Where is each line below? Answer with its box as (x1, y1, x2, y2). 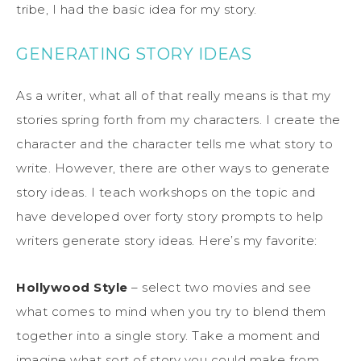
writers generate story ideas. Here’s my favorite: (16, 232, 317, 248)
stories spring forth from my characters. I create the (16, 111, 341, 127)
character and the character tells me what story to (16, 135, 333, 151)
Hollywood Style (16, 279, 128, 295)
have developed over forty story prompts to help (16, 208, 324, 224)
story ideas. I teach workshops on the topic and (16, 184, 316, 200)
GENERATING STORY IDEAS (16, 44, 251, 64)
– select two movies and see (127, 279, 312, 295)
